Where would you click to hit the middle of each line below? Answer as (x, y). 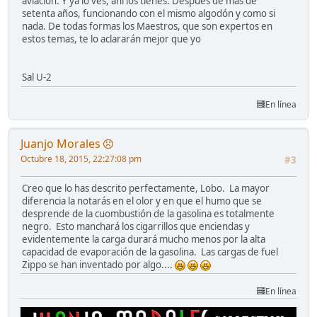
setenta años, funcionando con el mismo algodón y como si (149, 14)
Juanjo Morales (60, 143)
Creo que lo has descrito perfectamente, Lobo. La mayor (146, 188)
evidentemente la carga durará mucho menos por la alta (144, 239)
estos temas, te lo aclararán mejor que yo (111, 39)
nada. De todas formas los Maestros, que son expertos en (147, 27)
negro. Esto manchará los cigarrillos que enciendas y (136, 226)
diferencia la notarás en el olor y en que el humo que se (142, 201)
